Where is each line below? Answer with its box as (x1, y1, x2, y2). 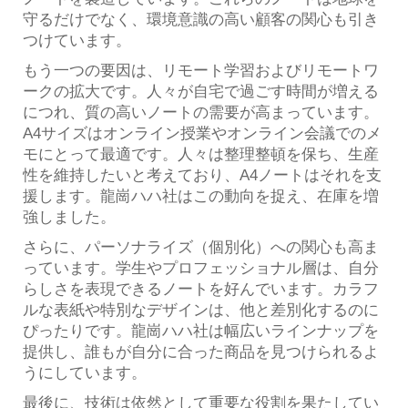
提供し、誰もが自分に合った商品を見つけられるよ (23, 342, 379, 361)
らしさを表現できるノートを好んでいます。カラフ (23, 280, 379, 298)
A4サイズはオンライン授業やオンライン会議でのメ (23, 124, 382, 142)
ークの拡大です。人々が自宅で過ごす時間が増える (23, 82, 379, 100)
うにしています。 (23, 363, 147, 382)
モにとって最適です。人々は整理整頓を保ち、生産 (23, 145, 379, 163)
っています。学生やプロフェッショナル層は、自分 (23, 259, 379, 277)
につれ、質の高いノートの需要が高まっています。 (23, 103, 379, 121)
